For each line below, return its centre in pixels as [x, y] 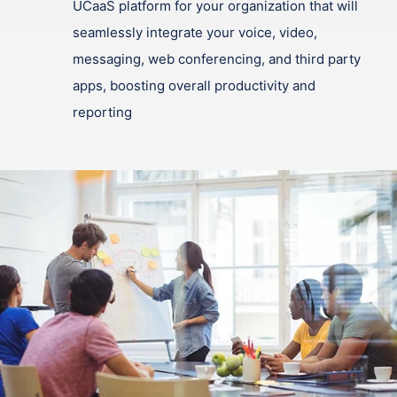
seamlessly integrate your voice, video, [195, 32]
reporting [102, 112]
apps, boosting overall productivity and [194, 86]
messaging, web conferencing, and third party [217, 59]
